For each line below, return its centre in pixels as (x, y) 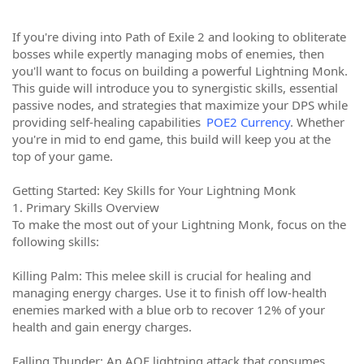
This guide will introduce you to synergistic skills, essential (175, 88)
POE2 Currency (248, 122)
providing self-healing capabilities (108, 122)
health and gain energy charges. (102, 327)
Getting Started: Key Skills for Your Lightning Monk (154, 190)
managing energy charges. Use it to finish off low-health (169, 292)
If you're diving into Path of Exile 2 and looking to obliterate (179, 37)
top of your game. (63, 156)
